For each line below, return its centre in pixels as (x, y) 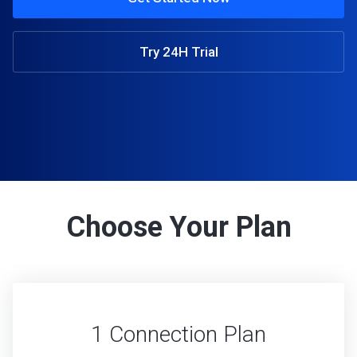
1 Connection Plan (178, 334)
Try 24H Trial (178, 51)
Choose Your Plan (178, 227)
